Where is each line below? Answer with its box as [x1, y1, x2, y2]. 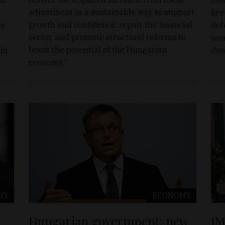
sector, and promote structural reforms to [29, 32, 186, 42]
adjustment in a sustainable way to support [29, 7, 195, 17]
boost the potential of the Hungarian [29, 44, 168, 55]
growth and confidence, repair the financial [29, 19, 193, 30]
